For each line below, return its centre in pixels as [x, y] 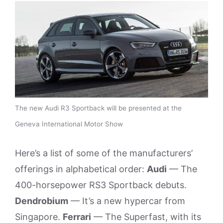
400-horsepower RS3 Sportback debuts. [101, 185]
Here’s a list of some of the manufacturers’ [104, 153]
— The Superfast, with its [146, 217]
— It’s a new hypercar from [127, 201]
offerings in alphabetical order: [81, 169]
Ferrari [77, 217]
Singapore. [39, 217]
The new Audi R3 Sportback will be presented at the [98, 108]
